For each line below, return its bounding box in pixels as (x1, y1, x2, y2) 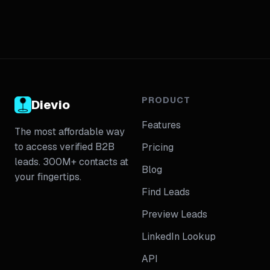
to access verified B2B (14, 140, 115, 153)
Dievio (31, 97, 70, 113)
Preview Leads (142, 208, 207, 221)
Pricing (142, 141, 174, 154)
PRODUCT (142, 95, 190, 105)
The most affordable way (14, 125, 125, 138)
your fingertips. (14, 171, 81, 183)
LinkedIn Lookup (142, 230, 216, 243)
